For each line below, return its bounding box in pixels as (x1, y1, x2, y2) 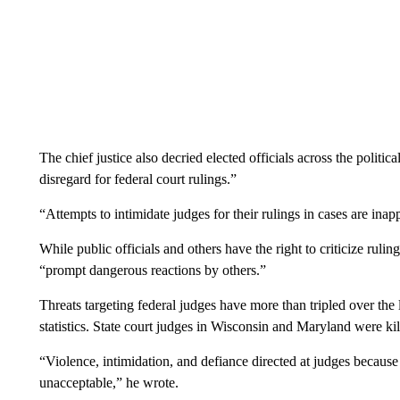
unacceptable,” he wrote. (38, 375, 179, 390)
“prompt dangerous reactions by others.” (38, 262, 266, 278)
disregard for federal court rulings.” (38, 171, 237, 187)
